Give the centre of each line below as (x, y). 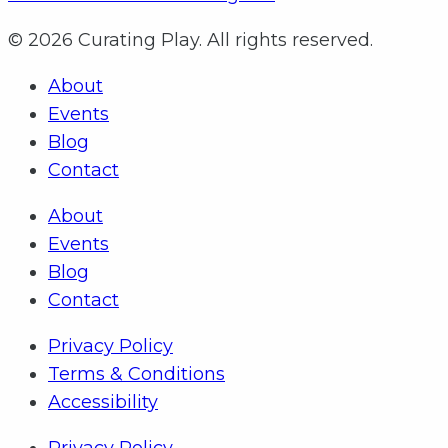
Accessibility (103, 402)
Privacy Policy (110, 346)
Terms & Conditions (136, 374)
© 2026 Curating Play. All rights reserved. (190, 40)
